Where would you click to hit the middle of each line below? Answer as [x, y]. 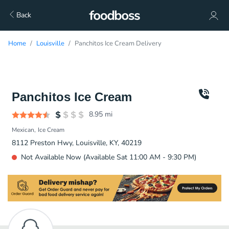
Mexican [23, 130]
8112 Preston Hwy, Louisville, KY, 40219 [77, 143]
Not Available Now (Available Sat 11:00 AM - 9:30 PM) [109, 157]
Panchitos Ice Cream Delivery [118, 43]
